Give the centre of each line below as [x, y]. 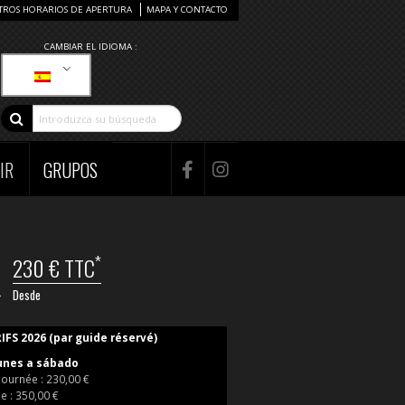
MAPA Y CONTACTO [187, 9]
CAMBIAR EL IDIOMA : [91, 47]
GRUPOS [71, 170]
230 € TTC [53, 268]
